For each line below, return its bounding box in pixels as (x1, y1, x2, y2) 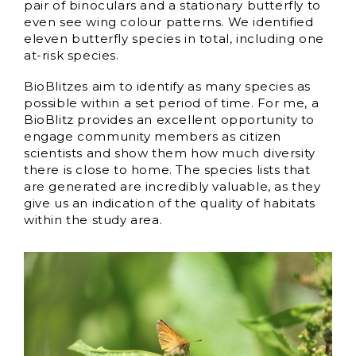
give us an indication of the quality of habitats (24, 195, 315, 211)
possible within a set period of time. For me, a (24, 95, 319, 111)
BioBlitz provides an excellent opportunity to (24, 112, 315, 128)
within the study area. (24, 212, 163, 228)
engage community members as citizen (24, 129, 282, 145)
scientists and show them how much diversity (24, 145, 315, 161)
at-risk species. (24, 48, 119, 64)
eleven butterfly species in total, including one (24, 31, 324, 47)
